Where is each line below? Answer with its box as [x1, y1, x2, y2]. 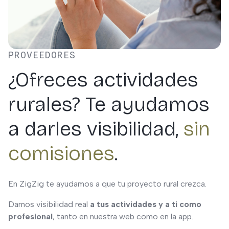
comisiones [8, 141, 114, 166]
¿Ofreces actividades [8, 67, 198, 92]
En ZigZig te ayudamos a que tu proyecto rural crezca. [8, 179, 207, 189]
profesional [8, 212, 53, 221]
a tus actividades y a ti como [90, 199, 201, 209]
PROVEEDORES [8, 50, 76, 60]
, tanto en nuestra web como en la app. [53, 212, 193, 221]
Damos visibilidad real [8, 199, 90, 209]
